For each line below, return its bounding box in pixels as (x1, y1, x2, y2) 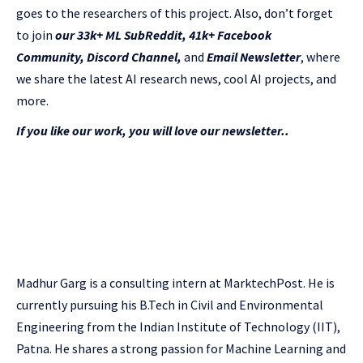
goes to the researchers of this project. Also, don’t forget (16, 5, 333, 21)
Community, (16, 49, 84, 65)
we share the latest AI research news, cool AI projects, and (16, 70, 336, 87)
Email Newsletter (207, 49, 301, 65)
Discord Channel (87, 49, 177, 65)
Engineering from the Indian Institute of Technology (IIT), (16, 318, 340, 335)
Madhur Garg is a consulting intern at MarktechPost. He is (16, 275, 335, 291)
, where (301, 49, 340, 65)
